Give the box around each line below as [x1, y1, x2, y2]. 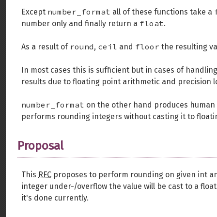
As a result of [21, 42, 70, 51]
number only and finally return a [21, 19, 139, 28]
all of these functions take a [110, 7, 214, 16]
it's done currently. [21, 193, 89, 202]
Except [21, 7, 47, 16]
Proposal [17, 139, 63, 153]
